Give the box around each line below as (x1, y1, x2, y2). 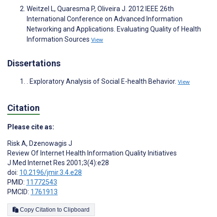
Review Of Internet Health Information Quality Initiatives (7, 149, 177, 157)
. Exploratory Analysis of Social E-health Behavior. (27, 77, 178, 86)
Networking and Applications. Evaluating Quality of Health (27, 25, 201, 33)
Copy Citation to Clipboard (63, 206, 90, 213)
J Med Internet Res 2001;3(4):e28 (7, 158, 109, 167)
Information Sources (27, 35, 91, 44)
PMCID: (7, 187, 31, 196)
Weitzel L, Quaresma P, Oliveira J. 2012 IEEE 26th (27, 5, 174, 13)
